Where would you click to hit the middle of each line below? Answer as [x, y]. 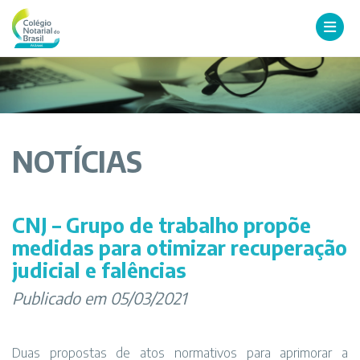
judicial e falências [99, 270]
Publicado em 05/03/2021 [99, 298]
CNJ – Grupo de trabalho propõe [162, 225]
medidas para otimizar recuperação [180, 247]
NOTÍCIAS [77, 162]
